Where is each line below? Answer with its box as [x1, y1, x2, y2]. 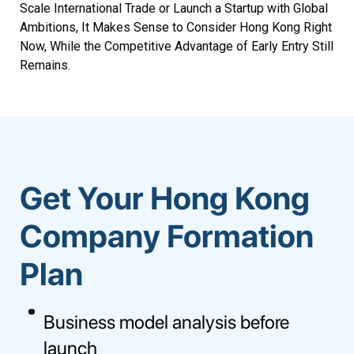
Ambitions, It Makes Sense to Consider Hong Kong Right [20, 19, 332, 35]
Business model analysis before [43, 310, 289, 333]
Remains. [20, 57, 70, 73]
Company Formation [20, 217, 314, 255]
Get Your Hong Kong [20, 179, 310, 217]
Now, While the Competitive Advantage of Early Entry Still [20, 38, 333, 54]
